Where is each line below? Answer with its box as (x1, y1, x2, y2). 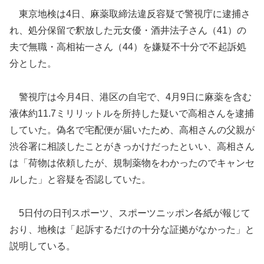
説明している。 (9, 240, 75, 251)
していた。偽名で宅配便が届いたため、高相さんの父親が (9, 124, 255, 135)
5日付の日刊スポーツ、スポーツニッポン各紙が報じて (9, 207, 250, 218)
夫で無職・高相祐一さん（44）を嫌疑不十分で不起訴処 (9, 42, 246, 52)
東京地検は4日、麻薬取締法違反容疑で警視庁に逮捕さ (9, 9, 250, 19)
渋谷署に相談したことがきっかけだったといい (9, 141, 207, 151)
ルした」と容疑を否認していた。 (9, 174, 151, 184)
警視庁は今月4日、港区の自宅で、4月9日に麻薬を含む (9, 91, 252, 102)
